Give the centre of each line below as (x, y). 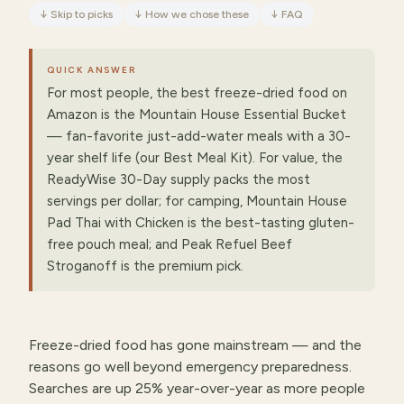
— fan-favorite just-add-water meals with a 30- (199, 136)
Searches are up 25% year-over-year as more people (197, 388)
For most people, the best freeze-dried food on (197, 93)
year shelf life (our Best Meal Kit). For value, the (195, 158)
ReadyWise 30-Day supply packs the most (179, 179)
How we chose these (197, 14)
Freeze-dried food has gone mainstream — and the (195, 345)
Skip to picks (82, 14)
